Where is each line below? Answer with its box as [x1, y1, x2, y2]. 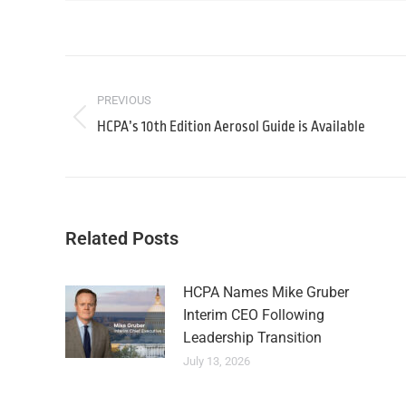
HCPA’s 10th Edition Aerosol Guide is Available [97, 119, 365, 135]
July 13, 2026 [183, 354, 250, 368]
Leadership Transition [183, 329, 322, 346]
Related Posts [65, 227, 179, 249]
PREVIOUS [97, 93, 151, 107]
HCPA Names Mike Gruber [183, 284, 349, 301]
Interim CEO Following [183, 306, 324, 324]
